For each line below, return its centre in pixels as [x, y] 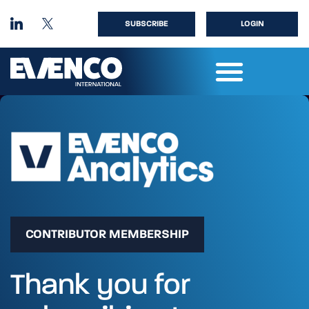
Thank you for [100, 286]
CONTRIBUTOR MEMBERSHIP [107, 234]
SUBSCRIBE [147, 24]
